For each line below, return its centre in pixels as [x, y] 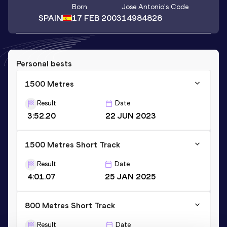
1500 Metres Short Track [72, 144]
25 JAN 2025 [130, 176]
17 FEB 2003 [97, 18]
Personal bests [44, 63]
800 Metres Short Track [70, 205]
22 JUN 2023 [130, 116]
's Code [176, 7]
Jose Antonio [143, 7]
